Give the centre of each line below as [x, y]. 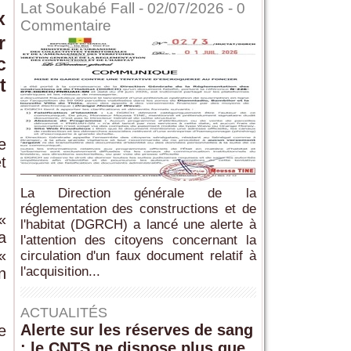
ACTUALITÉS [63, 313]
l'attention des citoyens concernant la [138, 241]
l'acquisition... [60, 272]
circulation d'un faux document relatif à [138, 256]
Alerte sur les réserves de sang [136, 330]
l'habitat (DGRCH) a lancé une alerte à [138, 225]
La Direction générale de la [138, 194]
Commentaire [65, 26]
